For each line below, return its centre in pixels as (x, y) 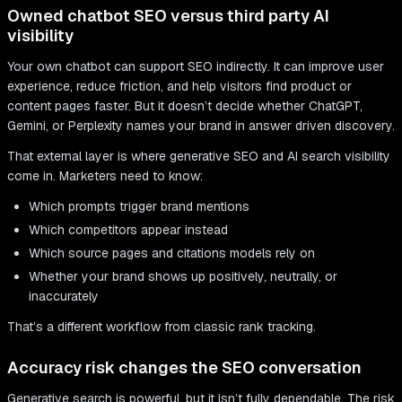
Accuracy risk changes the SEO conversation (184, 368)
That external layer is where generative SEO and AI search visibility (199, 157)
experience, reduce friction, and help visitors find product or (179, 87)
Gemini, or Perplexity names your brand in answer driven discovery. (201, 126)
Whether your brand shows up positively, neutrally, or (183, 277)
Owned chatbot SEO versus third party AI (168, 16)
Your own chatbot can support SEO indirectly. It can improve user (196, 67)
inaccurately (64, 297)
